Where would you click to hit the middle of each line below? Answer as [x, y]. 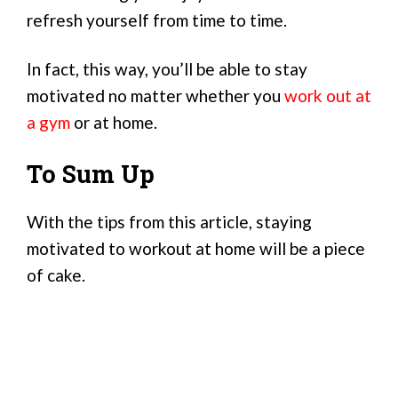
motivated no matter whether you [155, 95]
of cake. [56, 275]
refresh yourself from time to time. [157, 20]
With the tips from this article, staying [169, 221]
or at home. [114, 122]
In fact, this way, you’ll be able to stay [167, 68]
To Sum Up [91, 173]
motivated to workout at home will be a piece [196, 248]
